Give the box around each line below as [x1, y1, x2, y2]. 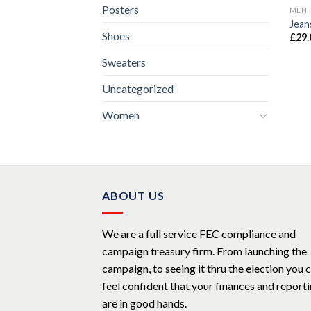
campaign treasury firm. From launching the [102, 244, 307, 258]
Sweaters [102, 56, 146, 69]
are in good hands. [102, 296, 187, 310]
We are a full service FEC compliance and [102, 227, 296, 240]
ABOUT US [102, 189, 165, 203]
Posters [102, 3, 139, 17]
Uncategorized [102, 82, 174, 96]
